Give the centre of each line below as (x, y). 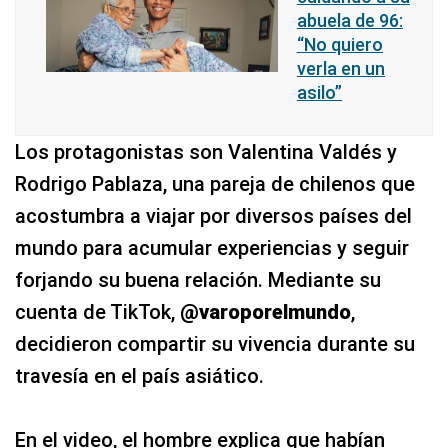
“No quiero (339, 44)
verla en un (340, 68)
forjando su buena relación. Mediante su (198, 280)
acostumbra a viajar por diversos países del (213, 216)
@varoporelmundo (265, 312)
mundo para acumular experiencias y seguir (212, 248)
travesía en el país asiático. (139, 376)
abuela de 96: (349, 20)
